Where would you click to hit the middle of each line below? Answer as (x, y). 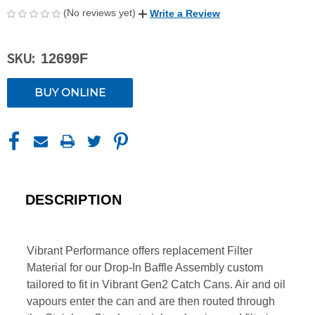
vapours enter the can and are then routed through (151, 302)
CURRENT (33, 88)
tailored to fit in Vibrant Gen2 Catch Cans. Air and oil (156, 285)
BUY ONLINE (70, 93)
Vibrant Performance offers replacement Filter (140, 251)
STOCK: (25, 102)
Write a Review (185, 14)
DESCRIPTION (73, 200)
